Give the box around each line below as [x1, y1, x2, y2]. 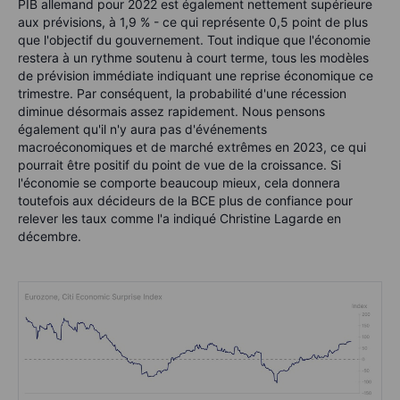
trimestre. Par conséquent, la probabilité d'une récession [18, 86, 346, 102]
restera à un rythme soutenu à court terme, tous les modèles [18, 50, 369, 66]
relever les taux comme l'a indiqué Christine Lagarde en [18, 211, 341, 227]
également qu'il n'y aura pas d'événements [18, 121, 267, 137]
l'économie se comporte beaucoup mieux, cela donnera [18, 175, 340, 191]
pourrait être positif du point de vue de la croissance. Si [18, 157, 341, 173]
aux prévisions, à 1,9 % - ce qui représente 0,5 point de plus [18, 14, 368, 30]
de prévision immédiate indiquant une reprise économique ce [18, 68, 373, 84]
